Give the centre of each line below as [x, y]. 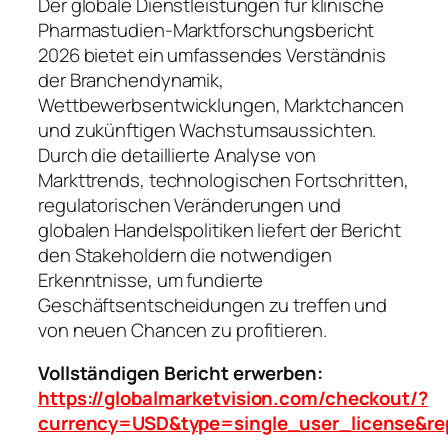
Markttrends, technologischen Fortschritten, [223, 179]
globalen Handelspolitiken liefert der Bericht [219, 229]
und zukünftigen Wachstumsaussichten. [207, 129]
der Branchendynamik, [131, 79]
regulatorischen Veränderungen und [189, 204]
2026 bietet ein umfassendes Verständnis [212, 54]
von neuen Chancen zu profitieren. [182, 329]
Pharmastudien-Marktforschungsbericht [206, 29]
